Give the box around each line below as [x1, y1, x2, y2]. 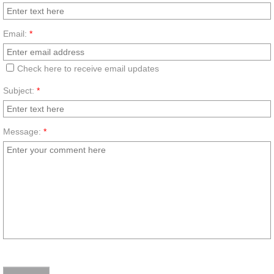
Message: [3, 126, 43, 136]
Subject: [3, 85, 37, 95]
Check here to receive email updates [17, 63, 159, 73]
